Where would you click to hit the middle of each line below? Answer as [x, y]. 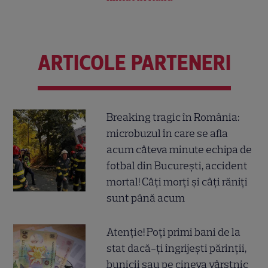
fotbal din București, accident [177, 165]
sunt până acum [146, 198]
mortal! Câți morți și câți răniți [177, 182]
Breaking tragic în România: [173, 117]
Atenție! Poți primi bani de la [174, 232]
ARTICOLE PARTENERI [134, 63]
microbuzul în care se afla [167, 133]
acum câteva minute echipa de [179, 149]
